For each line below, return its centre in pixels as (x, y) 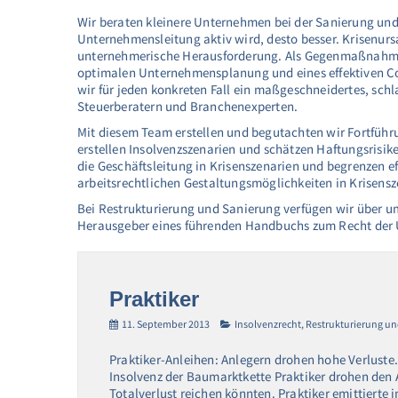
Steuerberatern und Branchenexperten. (188, 106)
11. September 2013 (166, 324)
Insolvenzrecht (268, 324)
